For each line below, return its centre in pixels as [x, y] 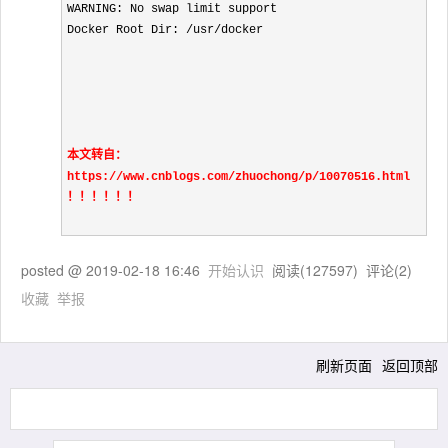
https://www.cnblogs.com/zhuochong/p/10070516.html [238, 177]
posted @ [53, 270]
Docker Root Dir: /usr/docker [165, 30]
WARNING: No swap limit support [172, 9]
